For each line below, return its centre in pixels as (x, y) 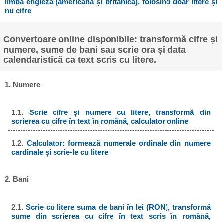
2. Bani (17, 179)
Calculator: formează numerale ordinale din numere (118, 143)
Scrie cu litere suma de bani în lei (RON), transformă (118, 207)
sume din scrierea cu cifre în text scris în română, (111, 216)
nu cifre (18, 10)
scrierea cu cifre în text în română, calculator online (100, 121)
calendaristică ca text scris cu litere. (80, 60)
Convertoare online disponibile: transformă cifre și (111, 39)
